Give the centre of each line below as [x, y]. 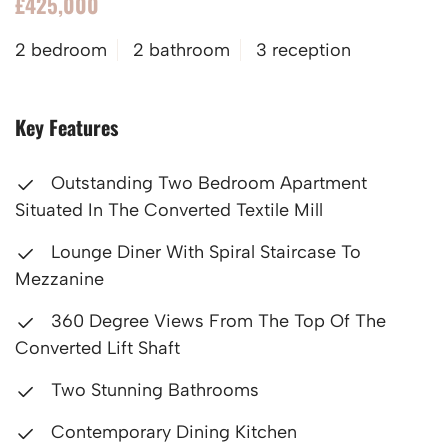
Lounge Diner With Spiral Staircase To [203, 252]
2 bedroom [61, 50]
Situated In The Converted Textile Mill [169, 210]
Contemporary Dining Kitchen [171, 432]
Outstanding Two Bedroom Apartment [206, 183]
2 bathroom [181, 50]
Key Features [66, 127]
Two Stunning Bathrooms [152, 390]
